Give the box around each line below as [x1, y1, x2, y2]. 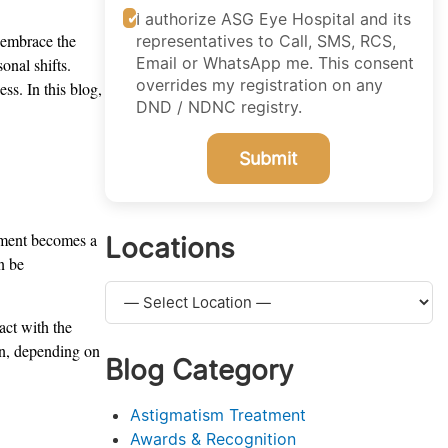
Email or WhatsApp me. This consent [135, 53, 414, 73]
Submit [239, 148, 299, 169]
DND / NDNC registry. [135, 97, 302, 117]
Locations [104, 231, 235, 265]
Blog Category [104, 353, 294, 387]
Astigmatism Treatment [129, 405, 306, 425]
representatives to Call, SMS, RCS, [135, 31, 396, 51]
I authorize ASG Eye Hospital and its [135, 9, 411, 29]
